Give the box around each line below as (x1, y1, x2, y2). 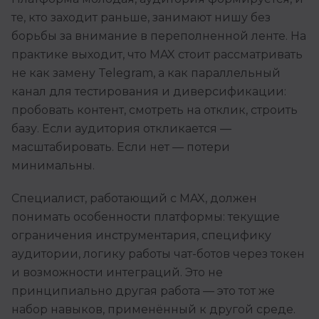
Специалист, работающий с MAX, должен (11, 192, 257, 206)
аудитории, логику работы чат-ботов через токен (11, 247, 305, 261)
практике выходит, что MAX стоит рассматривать (11, 48, 303, 62)
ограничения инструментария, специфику (11, 229, 271, 243)
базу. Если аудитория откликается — (11, 122, 231, 136)
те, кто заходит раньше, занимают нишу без (11, 11, 271, 25)
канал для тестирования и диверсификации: (11, 85, 286, 99)
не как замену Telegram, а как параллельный (11, 66, 281, 80)
